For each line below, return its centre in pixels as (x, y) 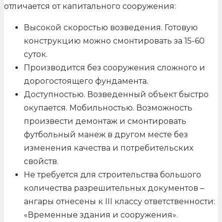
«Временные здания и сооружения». (101, 215)
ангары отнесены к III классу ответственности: (119, 201)
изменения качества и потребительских (109, 148)
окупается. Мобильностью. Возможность (108, 108)
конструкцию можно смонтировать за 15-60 (114, 41)
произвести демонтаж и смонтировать (105, 121)
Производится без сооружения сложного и (114, 67)
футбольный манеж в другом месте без (106, 134)
